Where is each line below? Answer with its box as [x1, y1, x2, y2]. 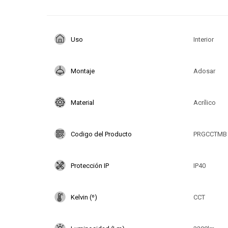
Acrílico [193, 98, 216, 106]
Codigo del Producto [71, 130, 132, 138]
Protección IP [71, 161, 109, 169]
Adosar [193, 67, 215, 75]
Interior [193, 35, 214, 43]
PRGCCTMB [193, 130, 227, 138]
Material [71, 98, 94, 106]
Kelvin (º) [71, 193, 97, 201]
